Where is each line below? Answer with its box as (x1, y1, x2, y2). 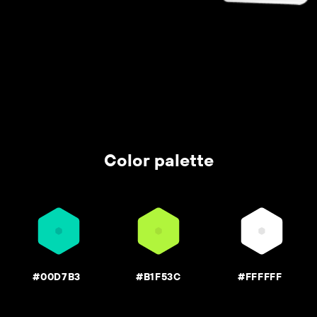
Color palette (103, 149, 214, 171)
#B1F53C (135, 270, 181, 283)
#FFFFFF (237, 270, 282, 283)
